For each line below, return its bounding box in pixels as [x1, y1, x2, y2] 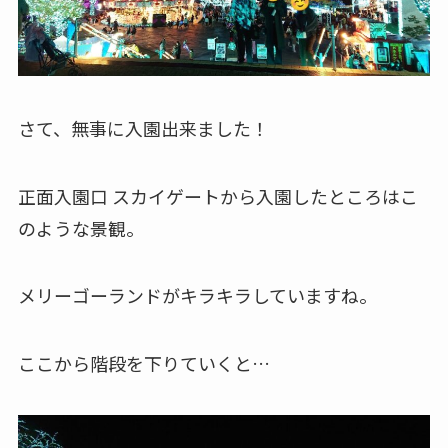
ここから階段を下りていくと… [17, 350, 270, 377]
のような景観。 [17, 214, 144, 241]
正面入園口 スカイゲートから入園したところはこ [17, 182, 418, 209]
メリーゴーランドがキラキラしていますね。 [17, 282, 377, 309]
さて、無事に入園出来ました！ [17, 114, 269, 141]
